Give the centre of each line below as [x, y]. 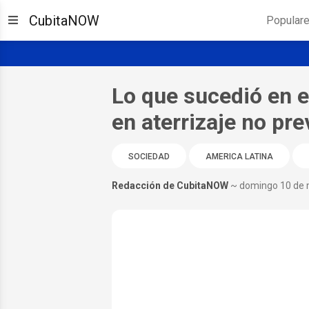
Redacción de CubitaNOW [170, 185]
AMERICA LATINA [239, 156]
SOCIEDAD [149, 156]
